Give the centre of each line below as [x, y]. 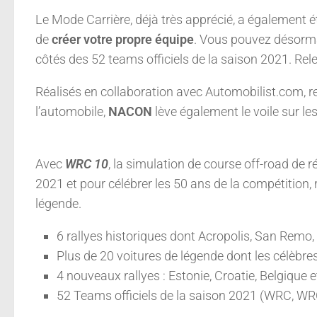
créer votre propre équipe [121, 39]
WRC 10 [87, 163]
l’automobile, [72, 111]
